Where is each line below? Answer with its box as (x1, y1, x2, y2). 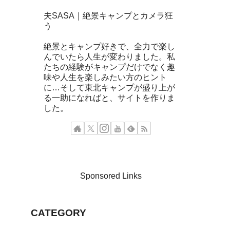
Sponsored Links (80, 171, 142, 181)
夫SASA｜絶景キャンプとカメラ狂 (44, 11, 173, 21)
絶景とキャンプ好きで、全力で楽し (44, 42, 175, 51)
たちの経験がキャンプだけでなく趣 (44, 63, 175, 72)
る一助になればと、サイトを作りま (44, 93, 175, 103)
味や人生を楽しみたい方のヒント (44, 73, 167, 82)
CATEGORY (31, 207, 86, 218)
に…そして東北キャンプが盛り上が (44, 83, 175, 92)
